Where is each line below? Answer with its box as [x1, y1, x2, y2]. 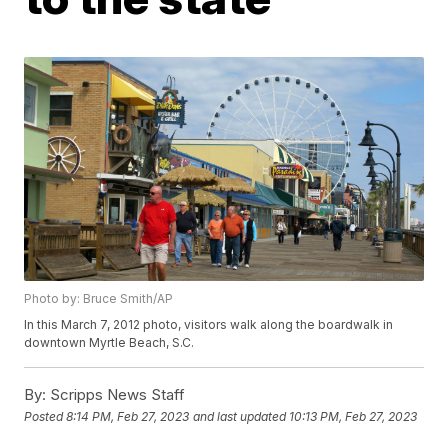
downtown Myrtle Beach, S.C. [24, 335, 195, 351]
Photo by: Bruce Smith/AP [24, 291, 174, 307]
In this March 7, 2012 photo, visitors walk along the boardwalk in [24, 317, 394, 333]
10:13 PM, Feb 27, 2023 [289, 408, 418, 424]
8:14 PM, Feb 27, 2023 [66, 408, 190, 424]
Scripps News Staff [46, 385, 186, 405]
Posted [24, 408, 67, 424]
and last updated [193, 408, 287, 424]
